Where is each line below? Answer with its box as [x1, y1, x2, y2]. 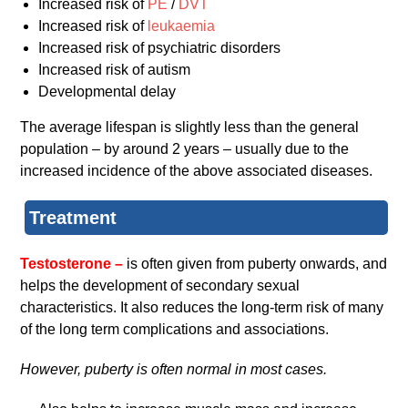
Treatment [29, 207, 117, 228]
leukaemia [148, 17, 216, 34]
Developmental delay [38, 83, 177, 99]
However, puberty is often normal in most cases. [20, 361, 328, 377]
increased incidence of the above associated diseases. [20, 162, 373, 178]
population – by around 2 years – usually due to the [20, 140, 350, 157]
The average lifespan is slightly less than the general [20, 118, 360, 135]
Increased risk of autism [38, 61, 191, 77]
